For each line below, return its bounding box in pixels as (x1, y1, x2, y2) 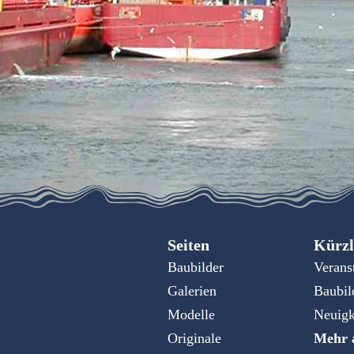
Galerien (168, 283, 217, 299)
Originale (168, 330, 221, 347)
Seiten (168, 235, 209, 254)
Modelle (168, 307, 215, 323)
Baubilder (168, 259, 224, 276)
